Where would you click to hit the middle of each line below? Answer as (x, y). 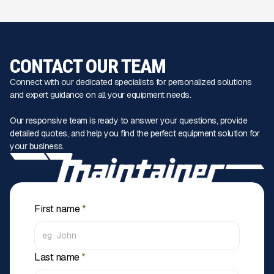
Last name (58, 257)
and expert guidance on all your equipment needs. (100, 95)
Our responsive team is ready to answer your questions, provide (128, 120)
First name (58, 209)
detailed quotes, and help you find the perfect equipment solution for (135, 133)
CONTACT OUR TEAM (88, 66)
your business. (37, 146)
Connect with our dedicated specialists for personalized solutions (131, 82)
